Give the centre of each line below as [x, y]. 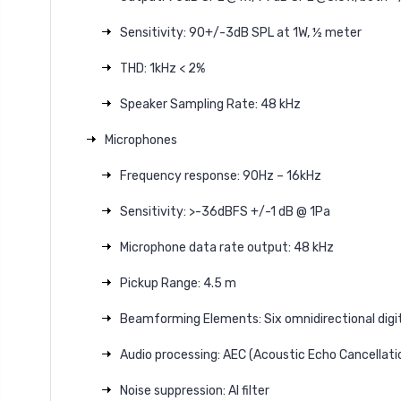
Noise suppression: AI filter [194, 390]
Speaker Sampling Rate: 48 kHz [210, 104]
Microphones [141, 140]
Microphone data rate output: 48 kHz [226, 247]
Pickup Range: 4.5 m [178, 283]
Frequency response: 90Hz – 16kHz [220, 175]
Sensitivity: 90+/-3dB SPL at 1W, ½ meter [240, 32]
